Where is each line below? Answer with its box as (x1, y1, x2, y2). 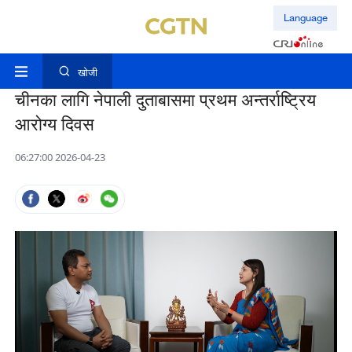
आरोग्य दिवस (14, 112, 94, 137)
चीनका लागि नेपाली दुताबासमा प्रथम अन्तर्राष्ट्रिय (14, 87, 316, 113)
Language (283, 11, 328, 24)
